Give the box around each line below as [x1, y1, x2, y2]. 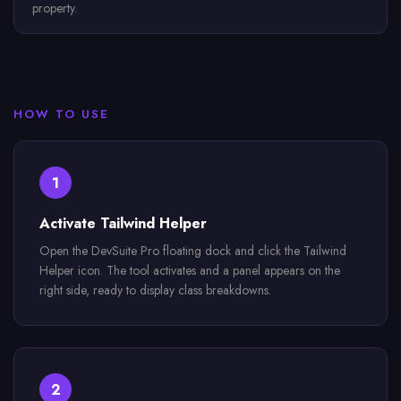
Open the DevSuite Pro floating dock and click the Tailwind [39, 242, 346, 260]
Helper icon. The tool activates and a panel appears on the [39, 261, 340, 279]
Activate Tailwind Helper [39, 213, 207, 234]
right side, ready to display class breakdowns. [39, 281, 271, 299]
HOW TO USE [13, 106, 109, 123]
